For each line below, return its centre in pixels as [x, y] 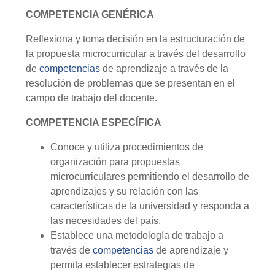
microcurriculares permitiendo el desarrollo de [150, 177]
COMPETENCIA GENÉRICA [90, 15]
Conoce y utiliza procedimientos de [127, 147]
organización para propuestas [115, 162]
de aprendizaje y [191, 250]
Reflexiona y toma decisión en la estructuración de [135, 39]
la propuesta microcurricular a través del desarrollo [136, 54]
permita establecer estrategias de [122, 265]
